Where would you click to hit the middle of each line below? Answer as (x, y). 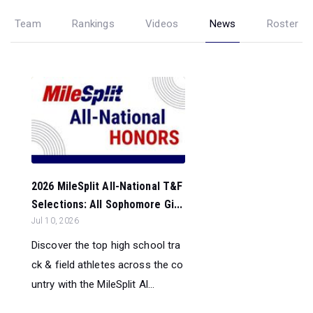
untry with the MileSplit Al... (93, 284)
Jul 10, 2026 (56, 220)
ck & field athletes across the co (108, 264)
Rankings (93, 23)
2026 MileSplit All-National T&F (107, 186)
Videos (162, 23)
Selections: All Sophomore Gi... (107, 204)
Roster (282, 23)
